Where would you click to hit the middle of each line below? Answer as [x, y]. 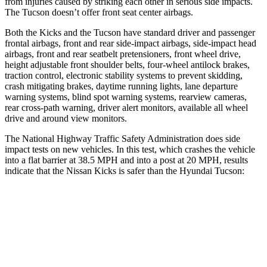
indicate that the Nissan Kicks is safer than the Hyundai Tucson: [125, 170]
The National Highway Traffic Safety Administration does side [122, 138]
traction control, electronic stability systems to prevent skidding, [124, 75]
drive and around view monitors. [66, 118]
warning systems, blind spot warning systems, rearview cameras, [126, 97]
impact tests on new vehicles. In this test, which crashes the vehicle [130, 149]
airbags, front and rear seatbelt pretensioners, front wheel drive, [123, 54]
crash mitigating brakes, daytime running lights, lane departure [121, 86]
